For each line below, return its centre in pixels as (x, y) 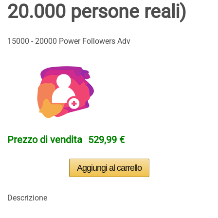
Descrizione (27, 198)
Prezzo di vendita (45, 140)
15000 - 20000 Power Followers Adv (69, 41)
